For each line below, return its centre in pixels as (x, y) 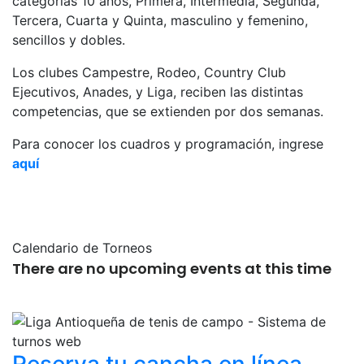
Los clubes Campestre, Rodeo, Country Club (149, 73)
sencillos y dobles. (69, 40)
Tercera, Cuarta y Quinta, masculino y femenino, (160, 21)
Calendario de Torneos (82, 248)
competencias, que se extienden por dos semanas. (168, 112)
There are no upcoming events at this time (172, 269)
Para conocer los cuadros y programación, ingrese (168, 144)
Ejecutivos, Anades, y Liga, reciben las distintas (158, 92)
